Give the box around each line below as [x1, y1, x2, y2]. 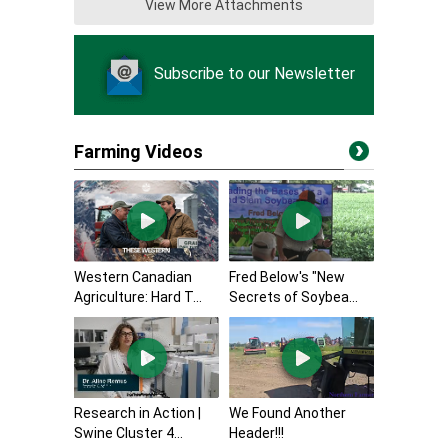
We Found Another [229, 405, 346, 422]
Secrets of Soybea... [229, 288, 358, 305]
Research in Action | [74, 405, 201, 422]
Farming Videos [74, 141, 203, 162]
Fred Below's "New [229, 268, 345, 285]
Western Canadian [74, 268, 192, 285]
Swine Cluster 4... [74, 425, 183, 442]
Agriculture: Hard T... [74, 288, 202, 305]
